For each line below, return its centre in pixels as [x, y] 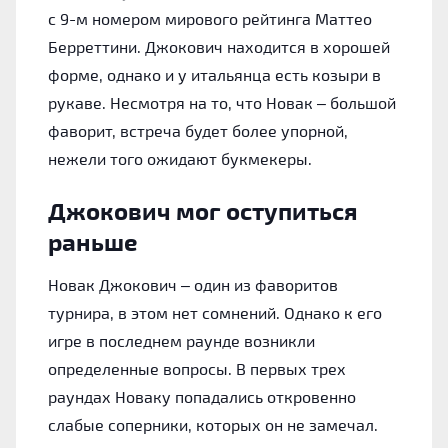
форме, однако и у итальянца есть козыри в [214, 74]
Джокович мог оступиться [203, 210]
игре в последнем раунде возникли [181, 340]
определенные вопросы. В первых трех [197, 368]
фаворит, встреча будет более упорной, [198, 130]
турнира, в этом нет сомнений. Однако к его [215, 312]
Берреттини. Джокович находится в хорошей [219, 46]
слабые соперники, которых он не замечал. [213, 424]
